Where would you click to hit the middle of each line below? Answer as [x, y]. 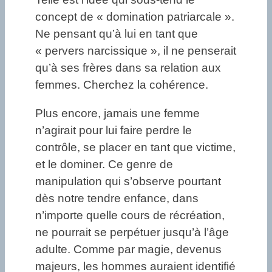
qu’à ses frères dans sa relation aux [128, 68]
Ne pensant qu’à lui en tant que [117, 34]
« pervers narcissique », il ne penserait [136, 51]
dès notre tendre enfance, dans [117, 199]
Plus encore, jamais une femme [117, 114]
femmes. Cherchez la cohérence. [122, 85]
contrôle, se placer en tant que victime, [135, 148]
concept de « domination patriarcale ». [135, 17]
